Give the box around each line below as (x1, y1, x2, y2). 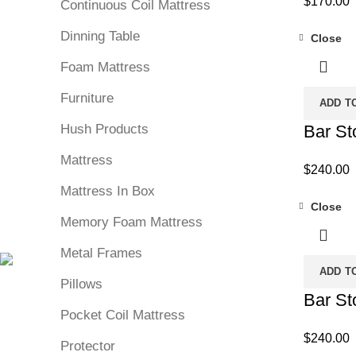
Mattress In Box (60, 184, 155, 199)
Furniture (60, 91, 114, 106)
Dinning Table (60, 29, 140, 44)
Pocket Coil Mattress (60, 308, 185, 323)
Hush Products (60, 122, 149, 137)
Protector (60, 339, 115, 354)
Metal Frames (60, 246, 142, 261)
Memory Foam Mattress (60, 215, 203, 230)
